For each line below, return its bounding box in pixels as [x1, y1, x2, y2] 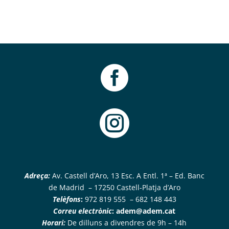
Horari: [42, 218, 66, 227]
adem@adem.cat [116, 206, 176, 216]
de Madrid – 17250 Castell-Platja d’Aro [48, 182, 180, 192]
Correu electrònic [53, 206, 112, 216]
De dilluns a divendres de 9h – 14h [65, 218, 187, 227]
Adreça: [24, 171, 50, 180]
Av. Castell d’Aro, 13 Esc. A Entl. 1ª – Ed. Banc [50, 171, 204, 180]
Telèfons [52, 194, 81, 204]
